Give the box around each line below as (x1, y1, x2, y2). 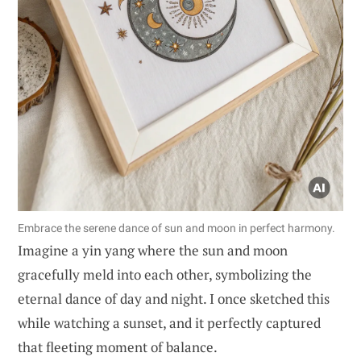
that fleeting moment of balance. (18, 338, 218, 357)
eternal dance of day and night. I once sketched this (18, 289, 330, 309)
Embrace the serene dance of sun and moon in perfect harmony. (18, 222, 335, 235)
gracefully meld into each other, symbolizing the (18, 265, 312, 284)
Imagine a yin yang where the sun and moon (18, 241, 288, 260)
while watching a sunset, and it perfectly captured (18, 313, 321, 333)
